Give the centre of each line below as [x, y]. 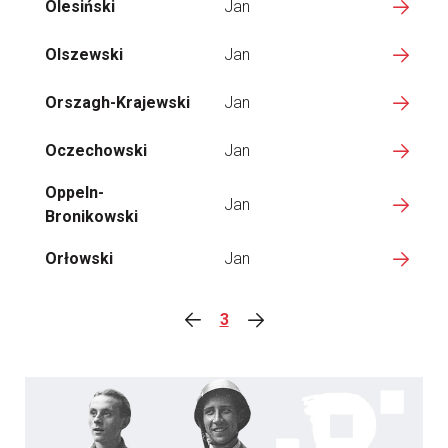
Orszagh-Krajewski [117, 102]
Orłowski [79, 258]
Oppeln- [74, 192]
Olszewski [84, 54]
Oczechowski [96, 150]
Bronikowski [91, 216]
